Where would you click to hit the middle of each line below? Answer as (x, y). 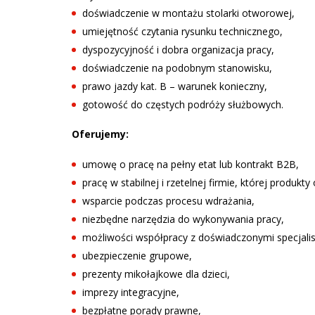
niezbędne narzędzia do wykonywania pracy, (183, 219)
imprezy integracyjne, (131, 292)
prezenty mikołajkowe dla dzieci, (156, 274)
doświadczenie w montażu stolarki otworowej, (188, 13)
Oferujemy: (100, 134)
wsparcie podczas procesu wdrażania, (168, 200)
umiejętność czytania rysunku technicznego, (182, 31)
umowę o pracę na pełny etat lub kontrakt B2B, (191, 164)
